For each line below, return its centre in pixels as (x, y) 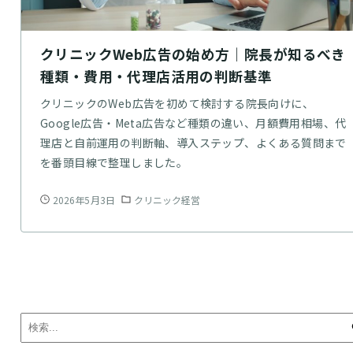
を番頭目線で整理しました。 (114, 162)
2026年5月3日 (84, 199)
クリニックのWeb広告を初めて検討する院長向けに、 (176, 103)
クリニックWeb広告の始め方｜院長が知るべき (193, 54)
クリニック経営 (167, 199)
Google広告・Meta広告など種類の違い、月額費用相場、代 (193, 123)
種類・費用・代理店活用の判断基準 (156, 76)
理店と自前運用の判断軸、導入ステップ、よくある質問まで (193, 142)
